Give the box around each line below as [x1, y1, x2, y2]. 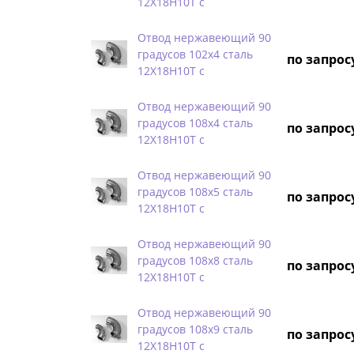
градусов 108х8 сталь [137, 252, 253, 268]
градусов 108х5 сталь [137, 183, 253, 199]
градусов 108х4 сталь [137, 115, 253, 130]
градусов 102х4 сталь [137, 46, 253, 62]
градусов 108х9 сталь [137, 321, 253, 337]
